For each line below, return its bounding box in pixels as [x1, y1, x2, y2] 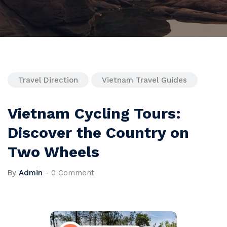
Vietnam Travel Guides [102, 75, 187, 85]
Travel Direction [18, 75, 78, 85]
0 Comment [51, 168, 94, 178]
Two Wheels [8, 143, 99, 161]
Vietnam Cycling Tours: [8, 104, 181, 123]
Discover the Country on [8, 124, 189, 142]
